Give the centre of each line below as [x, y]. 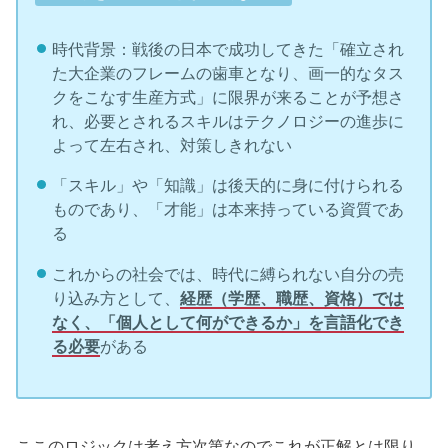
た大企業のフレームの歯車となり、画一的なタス [227, 72]
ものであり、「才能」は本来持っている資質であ [227, 209]
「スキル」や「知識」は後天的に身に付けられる [227, 185]
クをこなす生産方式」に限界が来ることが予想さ [227, 96]
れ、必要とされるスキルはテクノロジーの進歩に [227, 120]
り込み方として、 [115, 297]
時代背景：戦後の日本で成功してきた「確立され [227, 48]
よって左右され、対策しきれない [171, 144]
